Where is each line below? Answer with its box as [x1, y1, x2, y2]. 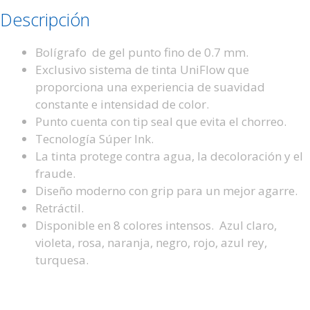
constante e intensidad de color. [35, 95, 209, 112]
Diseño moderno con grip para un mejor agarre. [35, 182, 298, 199]
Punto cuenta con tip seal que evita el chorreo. [35, 113, 286, 129]
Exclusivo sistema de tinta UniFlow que [35, 61, 249, 77]
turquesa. [35, 251, 89, 268]
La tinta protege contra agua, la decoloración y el [35, 147, 303, 164]
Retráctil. [35, 199, 84, 216]
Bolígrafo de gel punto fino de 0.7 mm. [35, 44, 248, 60]
